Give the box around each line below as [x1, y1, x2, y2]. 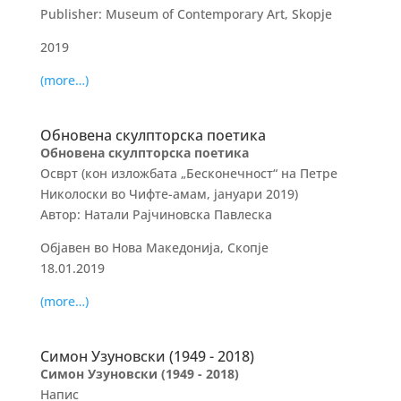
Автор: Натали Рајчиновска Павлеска [39, 206, 272, 223]
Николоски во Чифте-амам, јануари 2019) [39, 185, 298, 202]
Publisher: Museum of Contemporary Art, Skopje [39, 5, 332, 22]
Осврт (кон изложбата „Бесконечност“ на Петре [39, 165, 337, 182]
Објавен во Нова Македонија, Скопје [39, 239, 269, 256]
